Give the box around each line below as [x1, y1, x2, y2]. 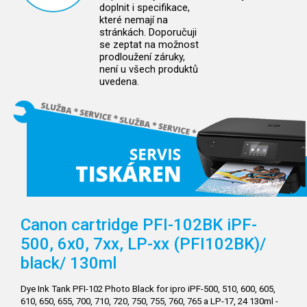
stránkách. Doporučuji [99, 26, 197, 38]
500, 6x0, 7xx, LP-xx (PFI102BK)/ [21, 234, 266, 254]
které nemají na [99, 14, 168, 26]
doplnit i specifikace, [99, 1, 190, 14]
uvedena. [99, 75, 139, 88]
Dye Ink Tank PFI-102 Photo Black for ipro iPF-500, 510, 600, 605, [21, 283, 275, 294]
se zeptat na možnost [99, 38, 199, 51]
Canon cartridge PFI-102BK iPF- [21, 214, 257, 234]
